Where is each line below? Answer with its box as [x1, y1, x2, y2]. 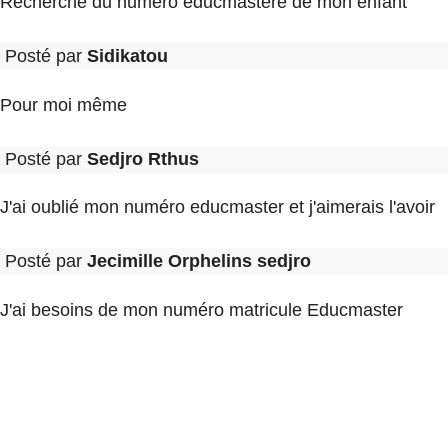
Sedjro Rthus [87, 148, 199, 169]
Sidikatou [87, 46, 168, 67]
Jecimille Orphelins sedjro [87, 251, 311, 272]
